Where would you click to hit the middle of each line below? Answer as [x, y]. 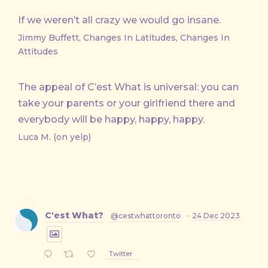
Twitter [121, 254]
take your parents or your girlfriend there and [127, 103]
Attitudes [38, 51]
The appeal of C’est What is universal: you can [128, 87]
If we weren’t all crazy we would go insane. [119, 20]
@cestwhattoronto [146, 216]
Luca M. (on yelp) [54, 137]
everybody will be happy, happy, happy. [111, 119]
